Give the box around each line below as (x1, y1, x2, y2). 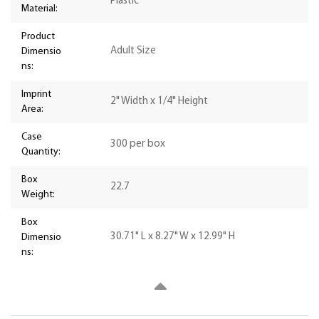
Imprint (21, 89, 51, 100)
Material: (21, 4, 58, 15)
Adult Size (110, 46, 156, 57)
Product (21, 31, 55, 43)
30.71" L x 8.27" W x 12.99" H (110, 231, 235, 243)
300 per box (110, 139, 165, 150)
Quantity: (21, 147, 61, 158)
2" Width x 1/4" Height (110, 96, 208, 108)
